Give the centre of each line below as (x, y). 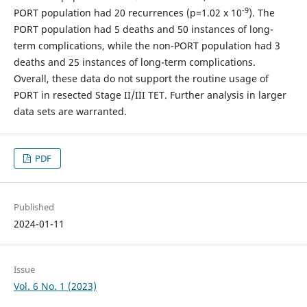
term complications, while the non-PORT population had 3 (147, 46)
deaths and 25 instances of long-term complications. (134, 62)
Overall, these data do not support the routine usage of (141, 79)
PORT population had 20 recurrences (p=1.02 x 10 (127, 13)
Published (34, 207)
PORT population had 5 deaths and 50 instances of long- (143, 29)
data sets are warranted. (70, 112)
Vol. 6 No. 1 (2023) (55, 286)
